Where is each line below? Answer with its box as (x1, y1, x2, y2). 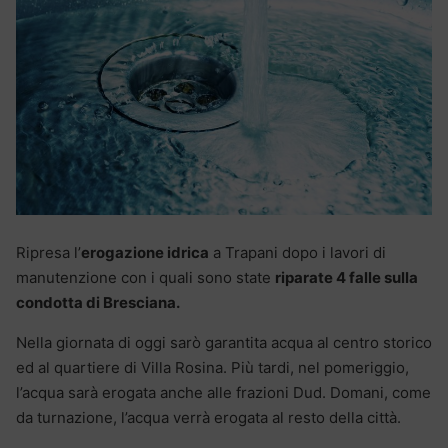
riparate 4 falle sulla (275, 268, 418, 288)
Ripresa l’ (16, 243, 81, 263)
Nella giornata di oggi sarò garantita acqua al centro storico (16, 333, 432, 353)
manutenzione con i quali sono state (16, 268, 275, 288)
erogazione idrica (81, 243, 209, 263)
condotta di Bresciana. (16, 293, 180, 313)
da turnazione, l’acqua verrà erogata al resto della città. (16, 408, 401, 428)
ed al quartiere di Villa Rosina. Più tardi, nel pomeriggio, (16, 358, 409, 378)
